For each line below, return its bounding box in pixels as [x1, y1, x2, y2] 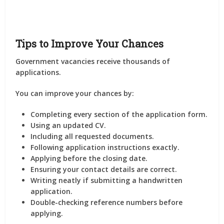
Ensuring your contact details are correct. [30, 164, 177, 174]
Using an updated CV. [30, 120, 106, 130]
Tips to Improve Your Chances [15, 37, 164, 50]
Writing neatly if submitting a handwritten [30, 175, 183, 185]
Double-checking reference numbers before [30, 197, 183, 207]
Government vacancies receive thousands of [15, 56, 170, 66]
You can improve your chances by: [15, 88, 134, 98]
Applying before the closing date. [30, 153, 148, 163]
